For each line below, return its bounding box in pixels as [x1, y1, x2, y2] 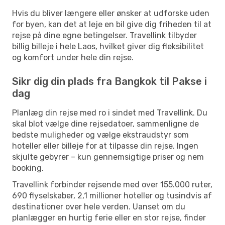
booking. [12, 163, 44, 173]
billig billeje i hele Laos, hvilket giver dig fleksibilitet [12, 41, 204, 51]
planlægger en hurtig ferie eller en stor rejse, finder [12, 212, 206, 222]
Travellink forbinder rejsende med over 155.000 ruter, [12, 179, 212, 189]
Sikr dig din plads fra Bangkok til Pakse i [12, 75, 207, 87]
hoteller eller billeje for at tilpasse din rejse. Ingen [12, 141, 198, 151]
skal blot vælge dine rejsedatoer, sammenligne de [12, 119, 199, 129]
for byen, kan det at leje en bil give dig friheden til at [12, 19, 211, 29]
